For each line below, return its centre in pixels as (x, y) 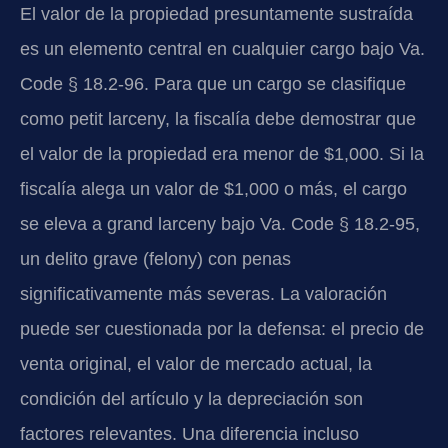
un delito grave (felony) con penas (155, 258)
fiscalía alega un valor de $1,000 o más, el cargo (213, 188)
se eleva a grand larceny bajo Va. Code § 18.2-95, (220, 223)
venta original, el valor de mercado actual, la (196, 363)
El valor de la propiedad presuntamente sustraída (216, 13)
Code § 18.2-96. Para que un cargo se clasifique (213, 83)
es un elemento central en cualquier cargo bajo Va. (222, 48)
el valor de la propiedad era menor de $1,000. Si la (222, 153)
